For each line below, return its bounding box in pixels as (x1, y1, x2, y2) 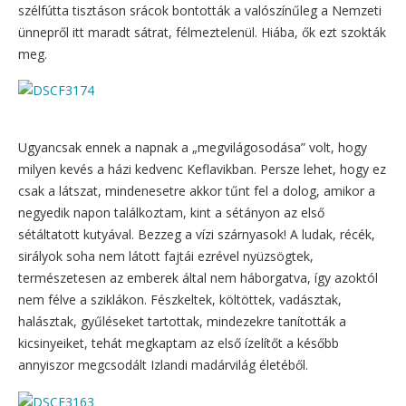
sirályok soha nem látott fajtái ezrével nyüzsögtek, (18, 247, 314, 266)
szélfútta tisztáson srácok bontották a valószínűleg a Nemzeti (18, 2, 382, 19)
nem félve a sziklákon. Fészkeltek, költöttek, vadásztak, (18, 291, 342, 309)
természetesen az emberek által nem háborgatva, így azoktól (18, 269, 378, 287)
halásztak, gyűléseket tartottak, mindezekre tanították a (18, 313, 346, 331)
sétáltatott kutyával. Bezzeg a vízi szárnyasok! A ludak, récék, (18, 226, 375, 244)
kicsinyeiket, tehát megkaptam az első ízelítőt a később (18, 334, 339, 353)
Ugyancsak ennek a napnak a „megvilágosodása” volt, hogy (18, 139, 367, 157)
